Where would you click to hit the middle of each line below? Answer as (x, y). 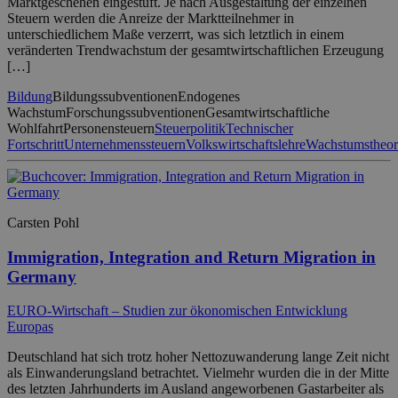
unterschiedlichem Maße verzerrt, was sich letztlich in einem (175, 34)
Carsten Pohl (43, 222)
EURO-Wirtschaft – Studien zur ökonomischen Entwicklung (177, 311)
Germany (42, 276)
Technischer (259, 128)
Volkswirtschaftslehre (246, 144)
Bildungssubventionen (115, 96)
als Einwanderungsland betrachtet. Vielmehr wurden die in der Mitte (198, 373)
